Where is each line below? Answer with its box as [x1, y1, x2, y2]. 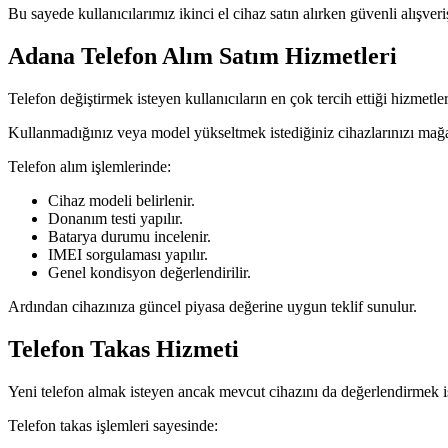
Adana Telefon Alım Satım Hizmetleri [8, 42, 397, 69]
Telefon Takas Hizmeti [8, 335, 239, 362]
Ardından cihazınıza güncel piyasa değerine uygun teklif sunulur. [8, 297, 417, 315]
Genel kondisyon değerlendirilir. [48, 263, 251, 281]
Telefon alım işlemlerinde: [8, 157, 171, 175]
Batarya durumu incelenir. [48, 227, 211, 245]
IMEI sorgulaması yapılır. [48, 245, 208, 263]
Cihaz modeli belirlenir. [48, 191, 195, 209]
